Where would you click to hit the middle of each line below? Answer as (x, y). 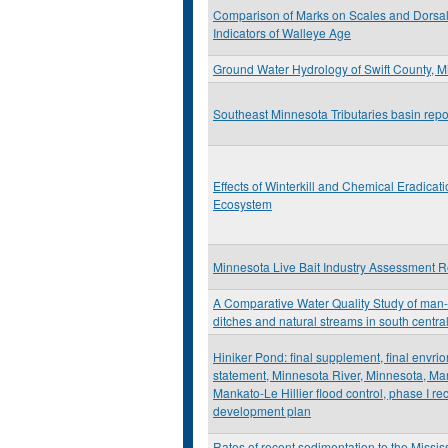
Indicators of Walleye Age (282, 32)
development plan (262, 410)
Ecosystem (242, 203)
